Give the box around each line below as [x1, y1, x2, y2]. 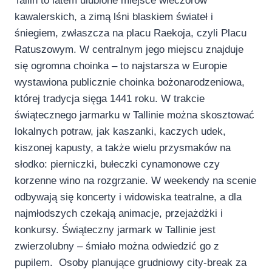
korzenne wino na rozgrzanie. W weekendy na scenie [15, 174, 256, 186]
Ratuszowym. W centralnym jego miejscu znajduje [15, 43, 243, 55]
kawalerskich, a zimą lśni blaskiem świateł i [15, 10, 213, 22]
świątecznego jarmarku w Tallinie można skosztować [15, 109, 254, 121]
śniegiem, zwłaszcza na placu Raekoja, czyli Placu [15, 27, 246, 39]
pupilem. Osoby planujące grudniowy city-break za [15, 256, 246, 268]
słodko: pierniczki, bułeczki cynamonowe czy [15, 158, 220, 170]
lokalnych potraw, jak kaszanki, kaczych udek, [15, 125, 226, 137]
